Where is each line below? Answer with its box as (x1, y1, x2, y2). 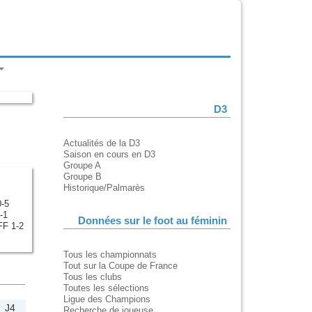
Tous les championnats (63, 249, 157, 260)
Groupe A (63, 160, 101, 171)
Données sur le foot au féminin (78, 215, 227, 227)
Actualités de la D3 (63, 138, 140, 149)
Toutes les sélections (63, 283, 149, 294)
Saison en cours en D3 (63, 149, 155, 160)
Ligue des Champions (63, 294, 150, 305)
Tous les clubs (63, 272, 122, 283)
